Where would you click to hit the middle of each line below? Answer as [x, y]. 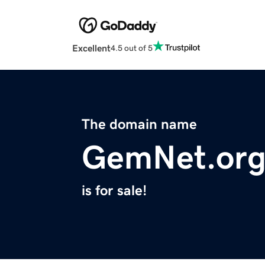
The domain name [139, 125]
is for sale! [114, 191]
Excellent [91, 48]
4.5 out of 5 [132, 48]
